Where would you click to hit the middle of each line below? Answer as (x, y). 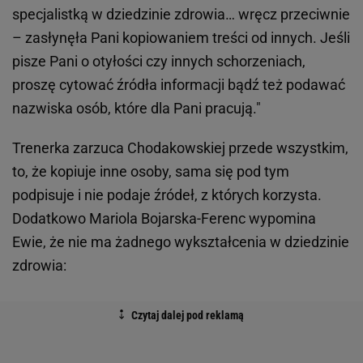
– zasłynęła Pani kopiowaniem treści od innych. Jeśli (181, 38)
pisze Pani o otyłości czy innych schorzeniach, (159, 61)
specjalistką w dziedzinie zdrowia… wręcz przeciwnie (181, 14)
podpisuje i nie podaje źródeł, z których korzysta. (167, 195)
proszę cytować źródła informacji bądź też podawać (179, 85)
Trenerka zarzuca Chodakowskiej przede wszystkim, (180, 148)
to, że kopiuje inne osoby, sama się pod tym (151, 171)
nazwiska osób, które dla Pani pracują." (137, 108)
